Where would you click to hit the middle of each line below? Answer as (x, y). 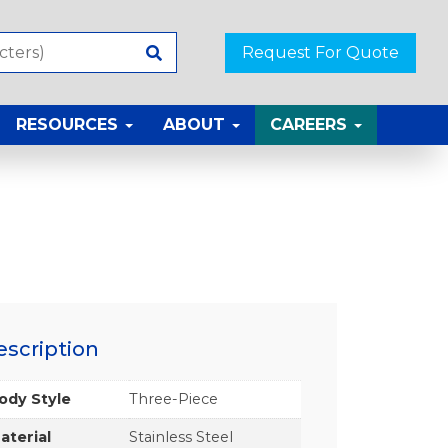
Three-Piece (174, 398)
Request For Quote (320, 52)
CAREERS (311, 125)
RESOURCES (69, 125)
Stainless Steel (181, 436)
